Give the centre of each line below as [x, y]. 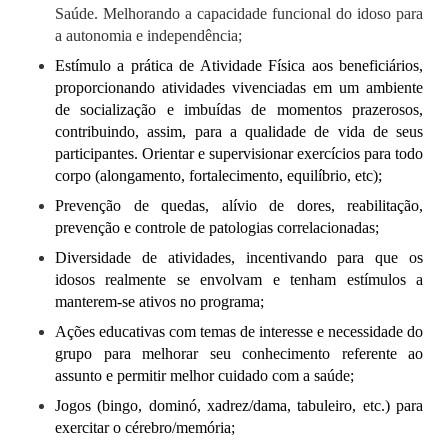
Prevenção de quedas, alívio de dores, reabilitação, [239, 206]
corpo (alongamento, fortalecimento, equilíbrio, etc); [218, 176]
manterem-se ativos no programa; [159, 302]
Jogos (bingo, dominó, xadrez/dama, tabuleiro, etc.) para [239, 406]
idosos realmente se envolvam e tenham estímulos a [239, 280]
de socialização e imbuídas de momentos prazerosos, [239, 110]
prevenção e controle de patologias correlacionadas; [217, 228]
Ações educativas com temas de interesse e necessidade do [239, 332]
